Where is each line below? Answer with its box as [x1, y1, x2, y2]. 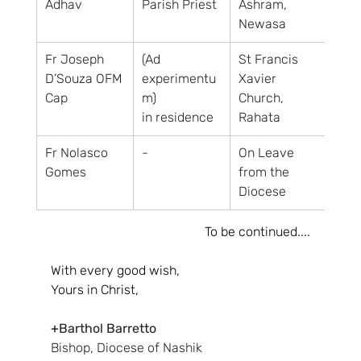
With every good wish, [50, 263, 180, 278]
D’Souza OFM [44, 71, 125, 86]
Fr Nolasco [44, 145, 111, 160]
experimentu [141, 71, 216, 86]
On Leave [238, 145, 297, 160]
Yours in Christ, [50, 282, 139, 297]
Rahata [238, 110, 280, 125]
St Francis [238, 52, 301, 67]
